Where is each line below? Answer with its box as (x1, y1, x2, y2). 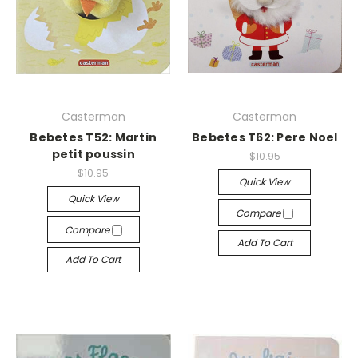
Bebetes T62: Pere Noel (192, 129, 338, 145)
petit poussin (51, 146, 135, 162)
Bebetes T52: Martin (30, 129, 157, 145)
